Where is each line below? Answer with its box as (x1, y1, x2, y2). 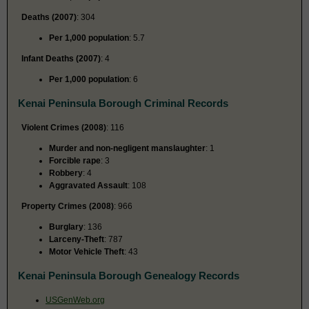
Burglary (49, 221, 83, 232)
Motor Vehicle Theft (49, 246, 124, 257)
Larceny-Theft (49, 234, 104, 244)
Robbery (49, 168, 83, 178)
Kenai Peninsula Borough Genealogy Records (18, 269, 239, 281)
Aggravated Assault (49, 180, 128, 190)
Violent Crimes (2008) (21, 122, 106, 132)
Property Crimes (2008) (21, 201, 114, 211)
